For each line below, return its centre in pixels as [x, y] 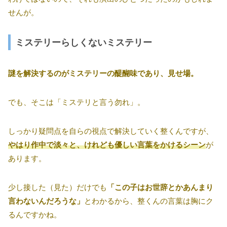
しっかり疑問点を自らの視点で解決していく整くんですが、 [111, 131]
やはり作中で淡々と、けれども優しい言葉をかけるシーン [107, 145]
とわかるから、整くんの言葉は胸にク [149, 201]
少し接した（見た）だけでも [58, 187]
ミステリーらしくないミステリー [84, 42]
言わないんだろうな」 [46, 201]
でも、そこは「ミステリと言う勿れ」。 [77, 102]
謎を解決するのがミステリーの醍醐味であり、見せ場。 [103, 73]
